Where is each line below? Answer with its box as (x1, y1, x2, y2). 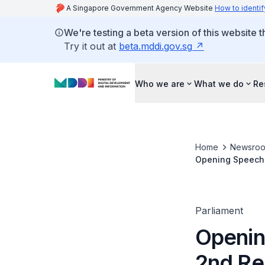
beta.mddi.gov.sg (119, 40, 192, 52)
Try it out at (64, 40, 119, 52)
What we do (194, 78, 244, 89)
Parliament (195, 205, 243, 216)
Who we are (135, 78, 185, 89)
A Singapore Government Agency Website (66, 4, 215, 12)
